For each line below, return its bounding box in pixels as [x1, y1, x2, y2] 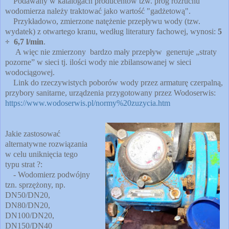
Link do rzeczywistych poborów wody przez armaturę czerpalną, [5, 78, 223, 87]
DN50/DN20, [5, 190, 50, 199]
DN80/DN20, [5, 200, 50, 210]
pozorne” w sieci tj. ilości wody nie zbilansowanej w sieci [5, 57, 191, 66]
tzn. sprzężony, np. [5, 180, 65, 189]
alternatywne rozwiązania [5, 139, 87, 148]
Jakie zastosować [5, 129, 60, 138]
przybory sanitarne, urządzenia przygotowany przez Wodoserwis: [5, 88, 216, 97]
